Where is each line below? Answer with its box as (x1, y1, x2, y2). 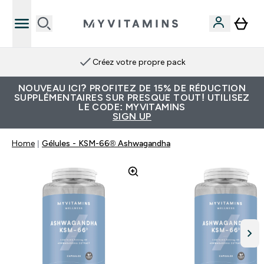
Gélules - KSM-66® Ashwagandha (42, 138, 170, 148)
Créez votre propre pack (93, 57, 186, 67)
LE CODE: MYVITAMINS (78, 102, 186, 112)
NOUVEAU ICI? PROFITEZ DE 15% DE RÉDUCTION (18, 83, 246, 93)
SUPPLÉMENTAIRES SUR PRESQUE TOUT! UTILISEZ (14, 93, 250, 103)
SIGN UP (113, 111, 151, 121)
